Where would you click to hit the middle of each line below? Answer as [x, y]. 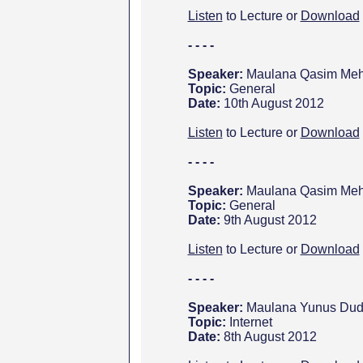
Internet [250, 322]
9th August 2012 [270, 220]
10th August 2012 [273, 103]
